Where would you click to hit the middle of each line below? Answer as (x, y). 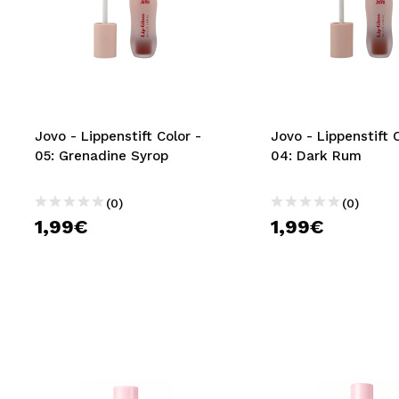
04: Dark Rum (316, 156)
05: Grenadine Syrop (102, 156)
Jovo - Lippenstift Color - (118, 136)
